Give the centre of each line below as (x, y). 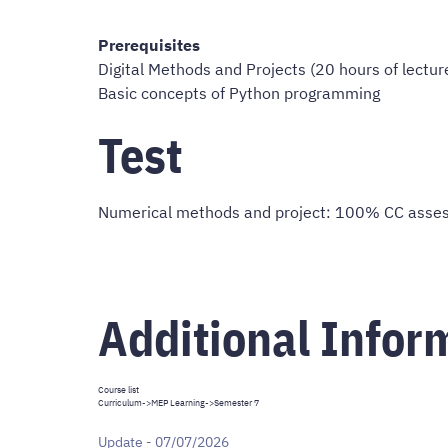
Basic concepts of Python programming (239, 92)
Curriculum (120, 403)
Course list (118, 390)
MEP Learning (178, 403)
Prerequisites (149, 44)
